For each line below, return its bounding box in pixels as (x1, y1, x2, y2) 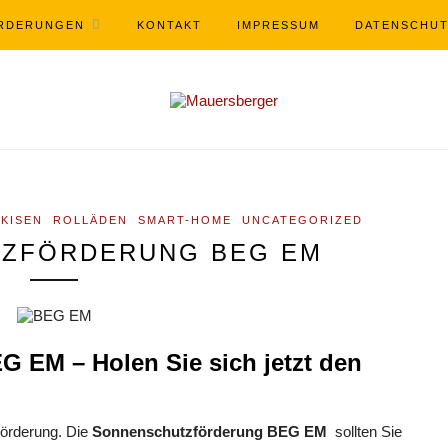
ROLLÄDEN (53, 213, 128, 226)
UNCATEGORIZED (242, 213, 363, 226)
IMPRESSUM (237, 19, 320, 31)
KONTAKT (137, 19, 202, 31)
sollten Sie (327, 423, 402, 441)
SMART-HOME (138, 213, 232, 226)
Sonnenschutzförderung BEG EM (92, 423, 327, 441)
